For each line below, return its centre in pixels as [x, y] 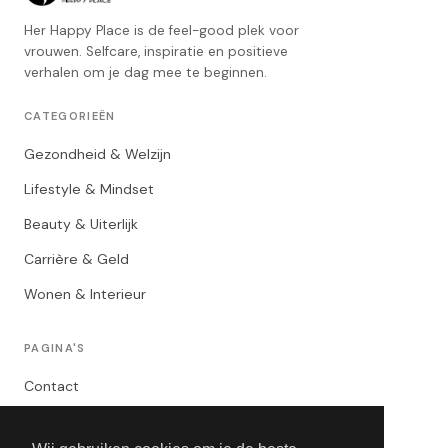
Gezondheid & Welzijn [97, 154]
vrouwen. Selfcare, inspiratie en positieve [156, 51]
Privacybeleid [68, 421]
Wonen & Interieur [85, 294]
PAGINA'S [55, 348]
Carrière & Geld [76, 259]
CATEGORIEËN [70, 116]
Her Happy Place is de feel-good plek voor [161, 30]
